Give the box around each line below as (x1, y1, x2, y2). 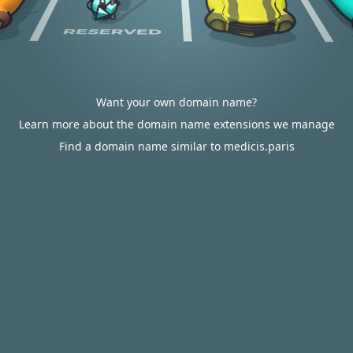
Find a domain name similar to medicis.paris (58, 139, 295, 154)
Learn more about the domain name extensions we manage (18, 117, 335, 132)
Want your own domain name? (96, 95, 257, 110)
